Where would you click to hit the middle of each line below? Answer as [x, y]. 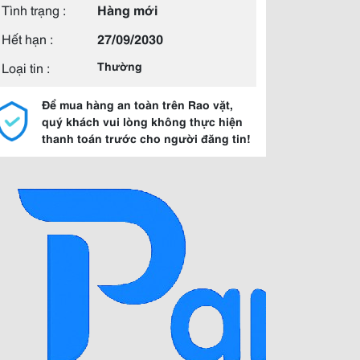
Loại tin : [26, 67]
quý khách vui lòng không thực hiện [142, 121]
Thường [120, 66]
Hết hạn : [27, 38]
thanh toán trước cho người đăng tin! [146, 138]
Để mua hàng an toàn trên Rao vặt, [137, 104]
